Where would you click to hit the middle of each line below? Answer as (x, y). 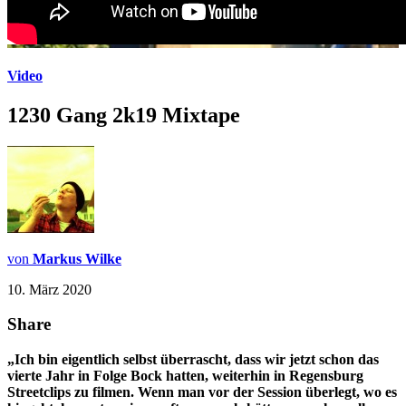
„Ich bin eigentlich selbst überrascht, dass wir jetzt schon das (193, 360)
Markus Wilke (77, 258)
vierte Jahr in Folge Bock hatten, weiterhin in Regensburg (185, 376)
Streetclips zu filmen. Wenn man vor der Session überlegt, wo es (202, 392)
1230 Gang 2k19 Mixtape (124, 115)
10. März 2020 (49, 289)
